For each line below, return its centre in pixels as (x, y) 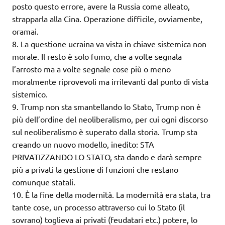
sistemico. (30, 94)
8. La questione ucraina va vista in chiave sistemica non (109, 44)
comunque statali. (44, 182)
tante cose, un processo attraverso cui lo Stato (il (98, 207)
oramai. (25, 31)
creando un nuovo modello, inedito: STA (83, 144)
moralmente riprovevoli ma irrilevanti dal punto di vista (110, 82)
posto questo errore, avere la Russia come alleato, (101, 6)
